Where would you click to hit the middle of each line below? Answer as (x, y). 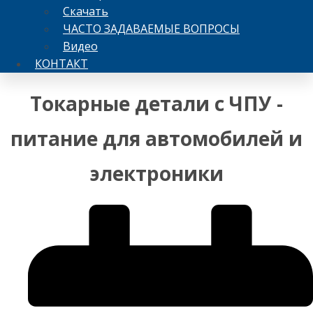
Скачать (86, 11)
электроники (156, 173)
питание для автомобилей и (156, 138)
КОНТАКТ (61, 63)
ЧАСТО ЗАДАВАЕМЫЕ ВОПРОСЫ (151, 28)
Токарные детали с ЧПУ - (156, 103)
